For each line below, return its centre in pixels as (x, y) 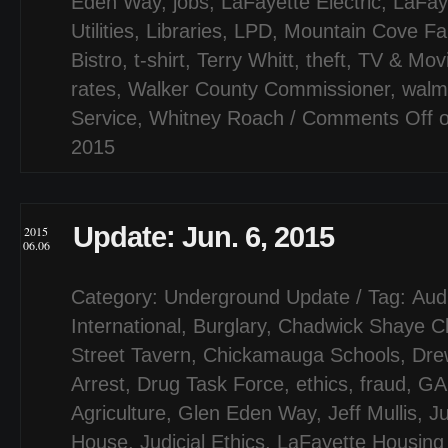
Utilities (102, 31)
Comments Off (367, 118)
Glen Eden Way (247, 413)
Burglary (229, 326)
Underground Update (257, 297)
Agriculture (118, 413)
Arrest (98, 384)
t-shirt (159, 60)
